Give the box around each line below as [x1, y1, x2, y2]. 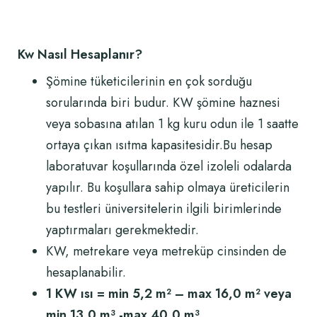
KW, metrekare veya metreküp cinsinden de [46, 242, 287, 260]
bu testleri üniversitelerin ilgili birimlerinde [46, 200, 282, 218]
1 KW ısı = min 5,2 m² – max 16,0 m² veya [46, 284, 292, 303]
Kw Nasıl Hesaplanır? [18, 45, 142, 64]
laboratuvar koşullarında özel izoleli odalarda [46, 157, 292, 175]
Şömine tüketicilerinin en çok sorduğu [46, 72, 252, 91]
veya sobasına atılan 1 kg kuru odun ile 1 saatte [46, 115, 299, 133]
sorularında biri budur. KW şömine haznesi [46, 93, 280, 112]
